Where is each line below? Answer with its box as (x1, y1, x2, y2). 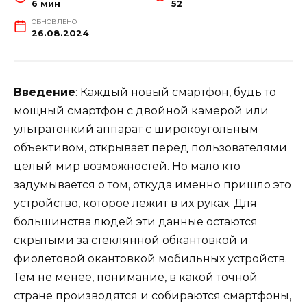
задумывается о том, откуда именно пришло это (14, 178, 291, 192)
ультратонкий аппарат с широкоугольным (14, 123, 258, 136)
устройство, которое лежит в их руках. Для (14, 197, 257, 210)
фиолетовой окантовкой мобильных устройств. (14, 252, 287, 266)
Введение (14, 86, 75, 99)
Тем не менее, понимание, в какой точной (14, 271, 258, 284)
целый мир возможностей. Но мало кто (14, 160, 241, 173)
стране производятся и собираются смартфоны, (14, 289, 291, 303)
